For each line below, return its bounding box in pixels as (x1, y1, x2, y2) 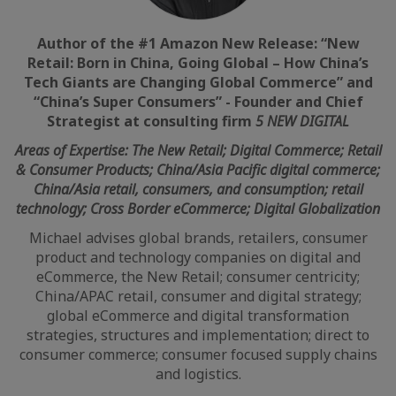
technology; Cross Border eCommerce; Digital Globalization (16, 199, 380, 218)
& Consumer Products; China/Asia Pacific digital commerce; (16, 160, 380, 179)
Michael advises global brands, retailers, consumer (28, 228, 368, 247)
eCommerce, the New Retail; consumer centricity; (36, 267, 360, 286)
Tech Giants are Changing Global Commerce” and (23, 72, 373, 92)
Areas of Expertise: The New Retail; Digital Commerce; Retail (14, 141, 382, 160)
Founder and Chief (233, 92, 363, 111)
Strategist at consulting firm (47, 111, 255, 131)
